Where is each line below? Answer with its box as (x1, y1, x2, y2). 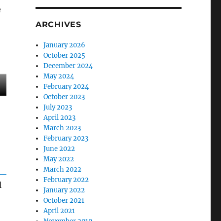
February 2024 (43, 82, 89, 91)
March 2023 (43, 124, 81, 133)
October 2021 (43, 196, 85, 205)
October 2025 (43, 51, 86, 60)
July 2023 (43, 103, 73, 112)
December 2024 (43, 62, 93, 71)
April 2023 (43, 113, 76, 122)
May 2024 (43, 72, 74, 81)
